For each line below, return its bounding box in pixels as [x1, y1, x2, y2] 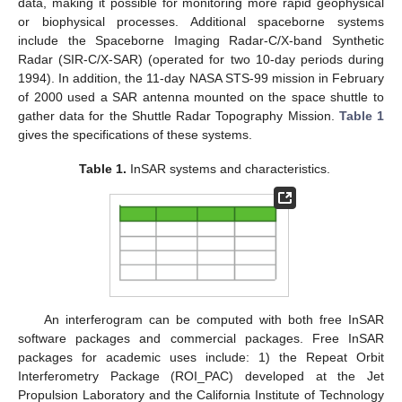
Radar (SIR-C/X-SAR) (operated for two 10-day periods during [18, 51, 384, 66]
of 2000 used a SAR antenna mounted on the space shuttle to [18, 89, 384, 104]
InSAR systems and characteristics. [127, 161, 331, 176]
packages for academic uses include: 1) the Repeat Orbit [18, 349, 384, 364]
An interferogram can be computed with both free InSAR [43, 311, 384, 327]
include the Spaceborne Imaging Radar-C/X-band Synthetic [18, 32, 384, 48]
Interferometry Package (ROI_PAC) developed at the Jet [18, 368, 384, 383]
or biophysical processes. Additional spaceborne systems [18, 13, 384, 29]
